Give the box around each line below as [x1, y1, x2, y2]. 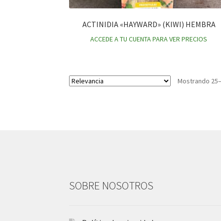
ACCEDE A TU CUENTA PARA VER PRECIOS [90, 34, 208, 43]
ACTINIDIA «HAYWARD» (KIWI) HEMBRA [82, 19, 216, 29]
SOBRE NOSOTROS [69, 178, 154, 192]
